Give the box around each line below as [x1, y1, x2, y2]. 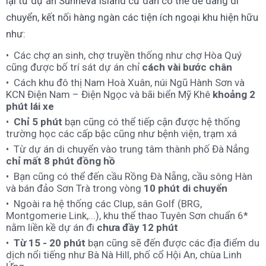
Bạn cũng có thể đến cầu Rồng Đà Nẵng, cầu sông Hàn [14, 170, 252, 182]
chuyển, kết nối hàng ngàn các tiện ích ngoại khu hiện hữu [6, 11, 258, 23]
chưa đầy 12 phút [97, 221, 178, 233]
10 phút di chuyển [144, 182, 227, 194]
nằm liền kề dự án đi [6, 221, 97, 233]
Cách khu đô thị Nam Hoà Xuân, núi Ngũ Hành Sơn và [14, 76, 245, 88]
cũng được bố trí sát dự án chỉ [6, 61, 142, 73]
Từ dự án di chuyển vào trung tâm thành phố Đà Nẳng [14, 142, 249, 155]
